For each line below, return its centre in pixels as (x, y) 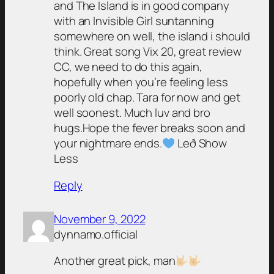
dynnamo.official (96, 234)
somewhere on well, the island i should (152, 36)
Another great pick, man (115, 261)
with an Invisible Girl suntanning (134, 21)
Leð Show (201, 143)
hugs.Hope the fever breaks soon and (150, 128)
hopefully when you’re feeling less (141, 82)
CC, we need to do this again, (128, 67)
